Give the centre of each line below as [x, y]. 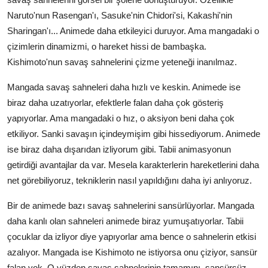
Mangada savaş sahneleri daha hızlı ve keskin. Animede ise [124, 87]
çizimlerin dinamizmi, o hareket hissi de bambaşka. [107, 47]
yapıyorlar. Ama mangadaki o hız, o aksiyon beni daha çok [121, 118]
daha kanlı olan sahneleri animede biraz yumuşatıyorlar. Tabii [125, 221]
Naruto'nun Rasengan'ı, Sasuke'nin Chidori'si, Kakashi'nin [120, 16]
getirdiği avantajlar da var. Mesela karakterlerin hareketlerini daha [133, 165]
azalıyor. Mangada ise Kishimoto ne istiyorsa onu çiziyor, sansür [132, 252]
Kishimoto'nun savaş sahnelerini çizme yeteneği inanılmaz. [122, 62]
